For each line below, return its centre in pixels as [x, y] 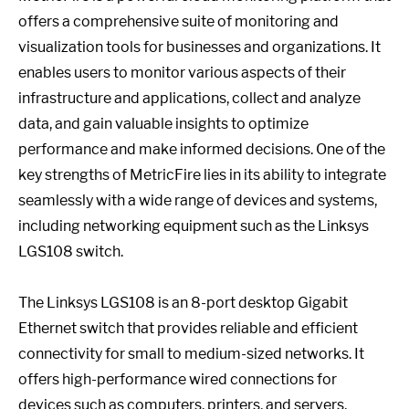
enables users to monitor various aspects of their [182, 73]
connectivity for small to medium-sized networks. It [191, 354]
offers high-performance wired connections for [178, 379]
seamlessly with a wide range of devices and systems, [198, 200]
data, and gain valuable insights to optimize [163, 124]
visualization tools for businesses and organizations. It [199, 47]
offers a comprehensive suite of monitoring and [178, 21]
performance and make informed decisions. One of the [202, 149]
